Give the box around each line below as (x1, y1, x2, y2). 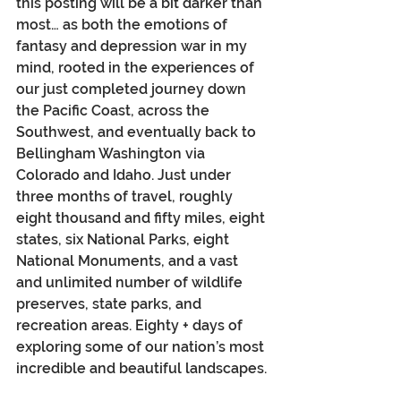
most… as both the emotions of (16, 16, 231, 34)
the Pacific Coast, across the (16, 102, 213, 120)
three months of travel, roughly (16, 188, 236, 206)
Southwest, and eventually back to (16, 124, 260, 141)
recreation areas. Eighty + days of (16, 317, 246, 335)
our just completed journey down (16, 81, 250, 98)
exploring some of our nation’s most (16, 338, 268, 356)
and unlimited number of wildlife (16, 274, 246, 292)
